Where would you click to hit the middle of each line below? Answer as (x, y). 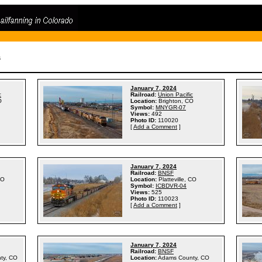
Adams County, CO (184, 258)
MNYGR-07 (171, 107)
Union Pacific (175, 94)
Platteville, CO (177, 179)
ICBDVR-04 (171, 186)
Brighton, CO (176, 101)
